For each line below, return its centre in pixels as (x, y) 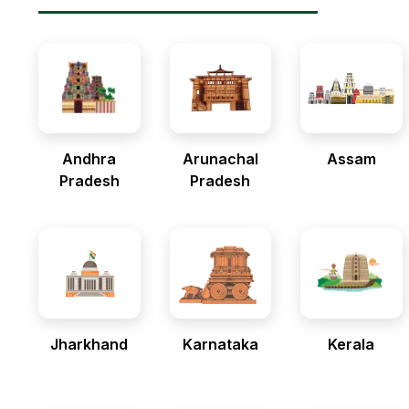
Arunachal (220, 159)
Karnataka (220, 344)
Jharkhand (89, 344)
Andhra (89, 159)
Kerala (351, 344)
